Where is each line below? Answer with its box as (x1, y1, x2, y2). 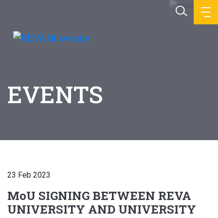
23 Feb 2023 (7, 170, 51, 180)
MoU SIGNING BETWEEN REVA (7, 188, 191, 203)
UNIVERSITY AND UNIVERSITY (7, 201, 196, 217)
